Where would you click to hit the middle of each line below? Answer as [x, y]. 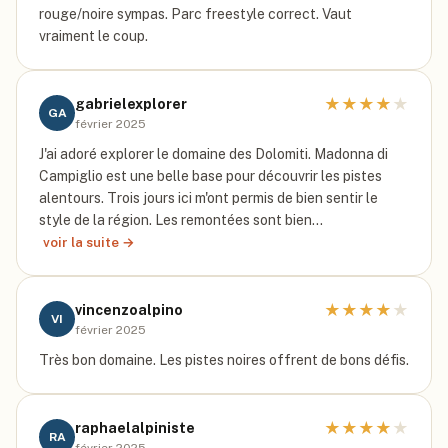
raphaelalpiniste [135, 428]
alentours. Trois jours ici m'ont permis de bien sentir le [208, 198]
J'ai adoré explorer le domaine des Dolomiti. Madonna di [213, 154]
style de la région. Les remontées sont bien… [181, 220]
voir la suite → [89, 242]
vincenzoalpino [129, 310]
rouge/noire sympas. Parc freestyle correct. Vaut [195, 14]
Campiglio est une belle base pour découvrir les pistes [210, 176]
